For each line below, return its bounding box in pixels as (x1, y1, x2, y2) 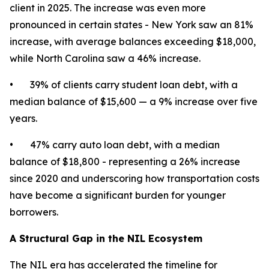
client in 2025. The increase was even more (10, 2, 206, 14)
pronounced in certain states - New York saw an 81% (10, 19, 253, 31)
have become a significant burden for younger (10, 189, 226, 201)
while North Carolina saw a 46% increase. (10, 52, 201, 64)
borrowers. (10, 206, 58, 218)
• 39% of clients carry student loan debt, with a (10, 79, 238, 91)
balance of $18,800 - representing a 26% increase (10, 156, 240, 168)
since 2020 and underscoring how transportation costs (10, 172, 259, 184)
